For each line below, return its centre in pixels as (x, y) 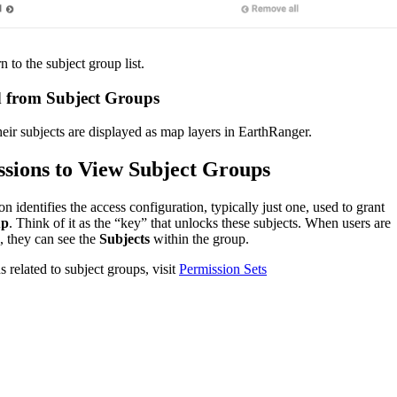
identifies (41, 207)
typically (235, 207)
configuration (167, 207)
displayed (115, 132)
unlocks (196, 223)
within (171, 239)
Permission (210, 269)
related (28, 269)
